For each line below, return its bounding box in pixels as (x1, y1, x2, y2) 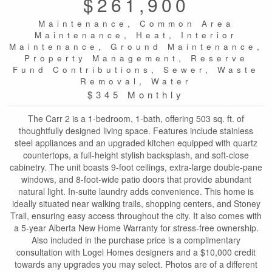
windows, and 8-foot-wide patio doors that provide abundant (21, 172, 251, 185)
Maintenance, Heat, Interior (35, 29, 237, 41)
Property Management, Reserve (24, 52, 248, 64)
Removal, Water (80, 75, 192, 87)
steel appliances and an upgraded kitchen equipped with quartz (15, 136, 257, 149)
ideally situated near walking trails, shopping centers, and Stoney (12, 197, 260, 209)
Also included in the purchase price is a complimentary (32, 233, 240, 246)
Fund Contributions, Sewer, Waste (13, 63, 259, 75)
